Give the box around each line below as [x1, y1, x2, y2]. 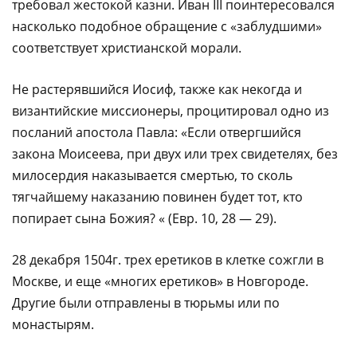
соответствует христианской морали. [12, 38, 241, 57]
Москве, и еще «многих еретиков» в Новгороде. [12, 272, 308, 290]
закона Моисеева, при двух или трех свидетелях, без [12, 144, 338, 163]
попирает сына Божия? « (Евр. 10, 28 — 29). [12, 209, 277, 227]
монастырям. [12, 315, 94, 333]
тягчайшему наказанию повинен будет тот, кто [12, 187, 303, 206]
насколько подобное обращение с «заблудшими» [12, 17, 322, 35]
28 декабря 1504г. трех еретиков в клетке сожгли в [12, 250, 324, 269]
